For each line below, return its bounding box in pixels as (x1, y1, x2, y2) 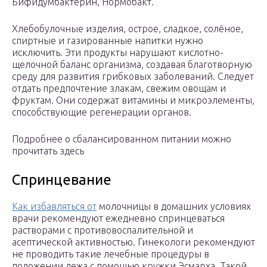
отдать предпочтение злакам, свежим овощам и (12, 83, 226, 94)
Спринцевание (12, 172, 111, 188)
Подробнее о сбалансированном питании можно (12, 133, 231, 145)
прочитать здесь (12, 145, 84, 157)
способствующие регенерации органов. (12, 107, 191, 118)
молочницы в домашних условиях (97, 201, 251, 212)
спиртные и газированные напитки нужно (12, 35, 203, 46)
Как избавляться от (12, 201, 97, 212)
